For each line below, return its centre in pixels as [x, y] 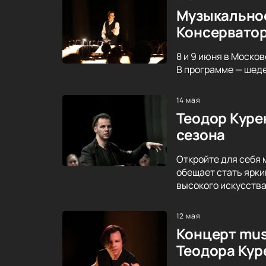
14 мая [189, 100]
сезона [201, 134]
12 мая [189, 216]
